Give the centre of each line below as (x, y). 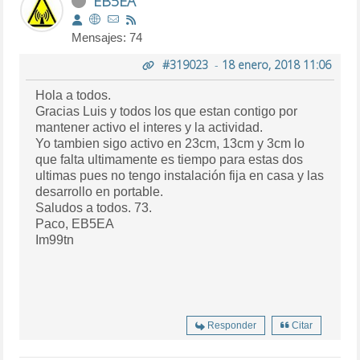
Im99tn (55, 239)
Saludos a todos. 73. (94, 207)
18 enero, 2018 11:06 (276, 64)
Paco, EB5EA (75, 223)
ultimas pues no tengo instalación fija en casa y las (180, 175)
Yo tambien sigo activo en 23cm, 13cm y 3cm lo (170, 143)
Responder (231, 325)
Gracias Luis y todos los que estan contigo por (167, 111)
